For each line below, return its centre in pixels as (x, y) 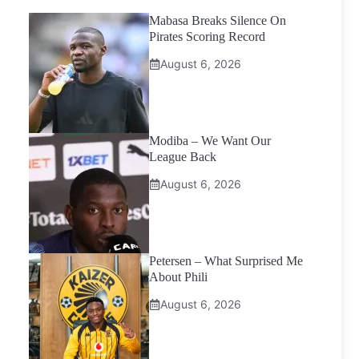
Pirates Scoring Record (207, 36)
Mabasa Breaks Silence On (218, 20)
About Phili (178, 277)
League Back (183, 157)
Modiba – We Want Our (210, 141)
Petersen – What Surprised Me (226, 261)
